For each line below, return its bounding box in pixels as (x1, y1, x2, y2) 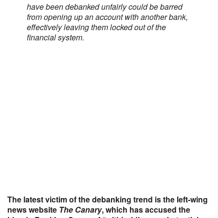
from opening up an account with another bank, (27, 11, 188, 22)
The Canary (59, 204, 102, 215)
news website (7, 204, 59, 215)
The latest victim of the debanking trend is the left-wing (7, 194, 208, 205)
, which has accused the (102, 204, 190, 215)
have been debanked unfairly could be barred (27, 1, 182, 12)
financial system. (27, 32, 84, 43)
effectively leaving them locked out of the (27, 21, 166, 33)
